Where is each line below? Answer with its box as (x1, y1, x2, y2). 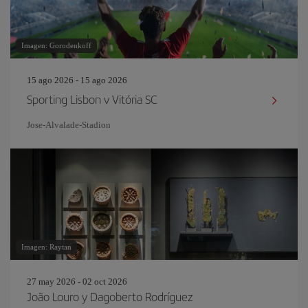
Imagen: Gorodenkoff (21, 41, 91, 49)
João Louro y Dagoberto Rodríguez (27, 288, 193, 305)
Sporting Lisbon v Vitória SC (27, 91, 157, 107)
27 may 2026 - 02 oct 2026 (27, 276, 127, 287)
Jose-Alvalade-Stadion (27, 120, 111, 130)
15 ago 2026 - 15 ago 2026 (27, 75, 127, 85)
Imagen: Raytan (21, 243, 71, 251)
